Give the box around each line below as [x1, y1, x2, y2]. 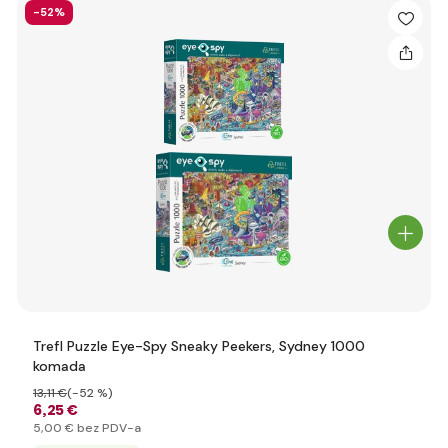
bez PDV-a [74, 420, 141, 436]
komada [33, 357, 86, 375]
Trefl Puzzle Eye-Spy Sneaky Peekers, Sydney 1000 [33, 337, 365, 355]
